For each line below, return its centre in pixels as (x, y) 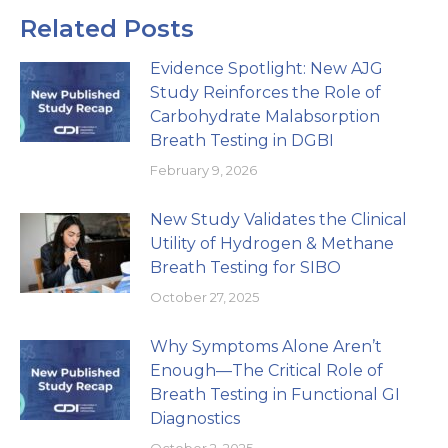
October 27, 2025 (204, 296)
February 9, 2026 (203, 169)
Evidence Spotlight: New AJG (266, 68)
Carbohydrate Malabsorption (265, 116)
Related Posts (107, 28)
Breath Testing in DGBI (242, 140)
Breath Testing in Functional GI (275, 394)
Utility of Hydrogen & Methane (272, 243)
